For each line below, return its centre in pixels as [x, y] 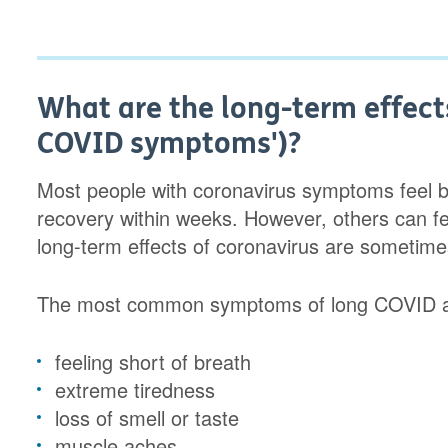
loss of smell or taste [147, 417]
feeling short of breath [153, 361]
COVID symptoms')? [169, 143]
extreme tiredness [135, 389]
